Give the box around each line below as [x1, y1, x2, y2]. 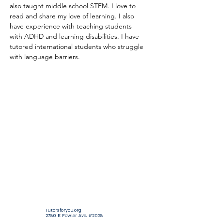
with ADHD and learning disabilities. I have [10, 32, 141, 41]
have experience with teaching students [10, 22, 134, 31]
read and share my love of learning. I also [10, 12, 136, 20]
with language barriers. [10, 52, 80, 61]
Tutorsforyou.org [46, 207, 81, 213]
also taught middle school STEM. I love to [10, 1, 138, 10]
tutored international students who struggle [10, 42, 145, 51]
